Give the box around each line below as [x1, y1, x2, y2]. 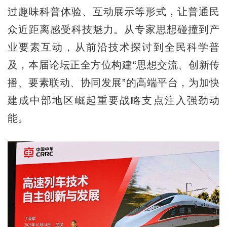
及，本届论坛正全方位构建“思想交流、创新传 [7, 59, 220, 70]
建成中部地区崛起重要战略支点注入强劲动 [7, 94, 220, 106]
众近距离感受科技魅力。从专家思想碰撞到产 [7, 23, 220, 35]
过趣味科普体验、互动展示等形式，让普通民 [7, 6, 220, 17]
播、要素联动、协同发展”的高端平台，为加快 [7, 77, 220, 88]
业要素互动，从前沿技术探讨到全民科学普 [7, 41, 220, 53]
